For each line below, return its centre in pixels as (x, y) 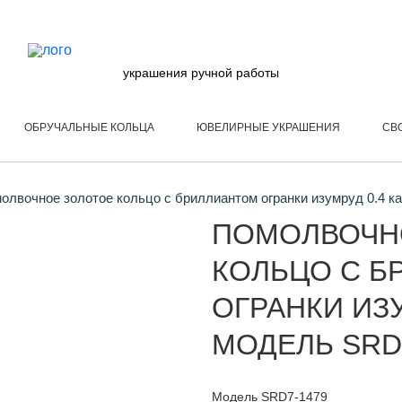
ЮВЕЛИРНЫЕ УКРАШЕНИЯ (268, 127)
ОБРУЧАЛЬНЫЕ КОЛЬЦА (89, 127)
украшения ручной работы (201, 72)
